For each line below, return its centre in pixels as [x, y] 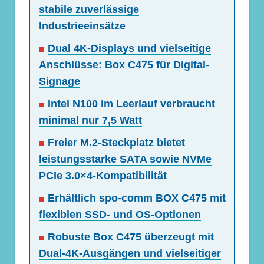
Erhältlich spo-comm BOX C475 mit [137, 198]
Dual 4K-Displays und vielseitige [129, 49]
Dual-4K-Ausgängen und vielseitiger [130, 254]
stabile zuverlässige [89, 10]
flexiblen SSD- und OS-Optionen [120, 215]
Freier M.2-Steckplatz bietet [116, 143]
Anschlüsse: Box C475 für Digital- [124, 65]
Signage [60, 82]
